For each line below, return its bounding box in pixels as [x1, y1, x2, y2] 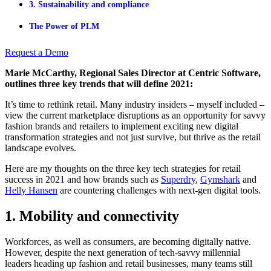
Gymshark [200, 174, 240, 184]
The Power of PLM [29, 21, 99, 31]
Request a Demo [5, 47, 68, 57]
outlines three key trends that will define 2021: [5, 78, 193, 89]
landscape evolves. [5, 142, 76, 153]
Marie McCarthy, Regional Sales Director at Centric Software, [5, 67, 261, 78]
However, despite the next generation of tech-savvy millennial [5, 247, 240, 258]
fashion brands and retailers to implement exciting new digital [5, 120, 238, 131]
